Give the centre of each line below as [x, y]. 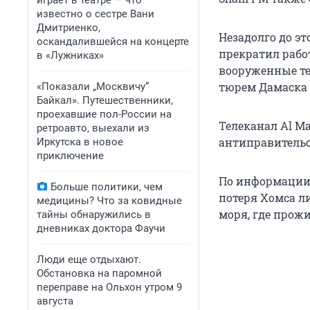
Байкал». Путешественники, [105, 100]
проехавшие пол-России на [104, 114]
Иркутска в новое [80, 142]
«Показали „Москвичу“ [93, 86]
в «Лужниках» [70, 55]
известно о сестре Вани [95, 14]
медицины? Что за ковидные [109, 201]
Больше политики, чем [107, 187]
